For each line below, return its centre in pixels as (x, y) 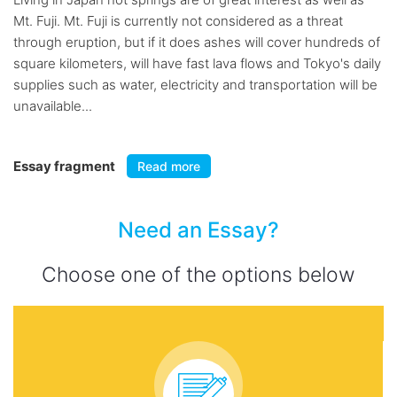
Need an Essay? (198, 230)
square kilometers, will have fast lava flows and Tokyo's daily (197, 63)
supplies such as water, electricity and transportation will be (195, 85)
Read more (169, 166)
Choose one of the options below (198, 275)
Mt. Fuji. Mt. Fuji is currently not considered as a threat (178, 21)
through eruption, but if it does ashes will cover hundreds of (197, 42)
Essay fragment (66, 166)
